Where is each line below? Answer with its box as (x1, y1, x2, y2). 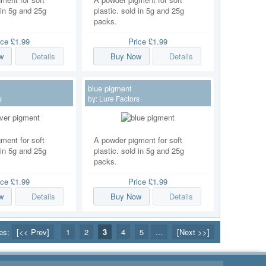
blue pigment (88, 82, 132, 94)
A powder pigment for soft (94, 134, 182, 145)
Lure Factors (99, 93, 140, 103)
